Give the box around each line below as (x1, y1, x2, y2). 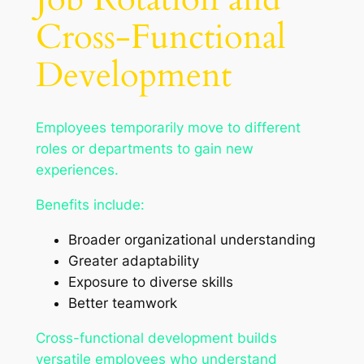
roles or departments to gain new (35, 141, 253, 158)
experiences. (35, 162, 119, 179)
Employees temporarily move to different (35, 119, 301, 136)
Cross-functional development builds (35, 329, 277, 346)
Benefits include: (35, 197, 145, 214)
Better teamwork (67, 295, 177, 312)
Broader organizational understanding (67, 232, 315, 249)
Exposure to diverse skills (67, 274, 233, 291)
